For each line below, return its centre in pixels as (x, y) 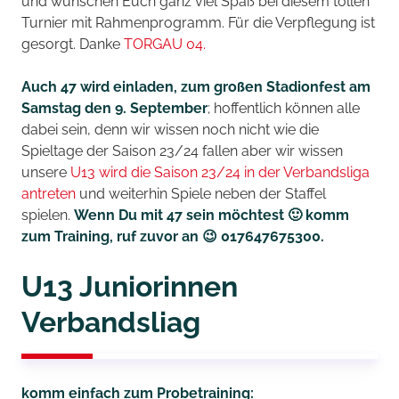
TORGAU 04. (165, 44)
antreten (49, 194)
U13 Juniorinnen (130, 286)
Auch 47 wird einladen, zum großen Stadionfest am (196, 87)
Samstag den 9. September (114, 108)
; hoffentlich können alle (284, 108)
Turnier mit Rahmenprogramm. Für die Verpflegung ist (198, 23)
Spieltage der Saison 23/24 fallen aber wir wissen (182, 151)
